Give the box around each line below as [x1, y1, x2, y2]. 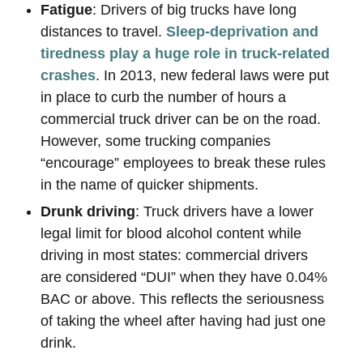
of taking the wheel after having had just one [41, 313, 326, 329]
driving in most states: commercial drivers [41, 247, 308, 263]
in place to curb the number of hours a [41, 89, 286, 105]
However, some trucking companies [41, 133, 271, 149]
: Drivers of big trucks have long [92, 2, 297, 18]
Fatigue [41, 2, 92, 18]
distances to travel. [41, 23, 166, 40]
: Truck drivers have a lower [135, 203, 314, 220]
